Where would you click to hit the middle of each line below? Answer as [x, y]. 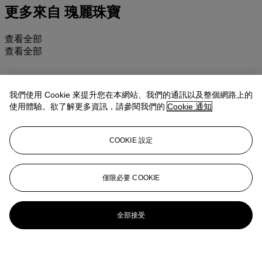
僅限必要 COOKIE [131, 178]
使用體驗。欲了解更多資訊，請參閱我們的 [88, 106]
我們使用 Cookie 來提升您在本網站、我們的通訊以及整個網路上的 [131, 95]
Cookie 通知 [189, 106]
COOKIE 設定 [131, 140]
